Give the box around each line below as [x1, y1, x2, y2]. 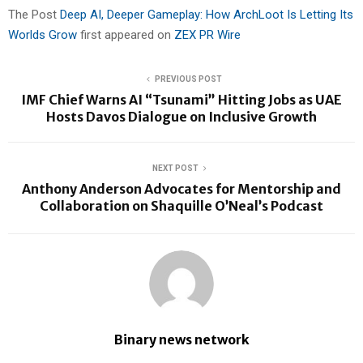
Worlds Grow [8, 27, 80, 42]
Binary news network [113, 331, 250, 348]
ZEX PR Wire [174, 27, 241, 42]
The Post [8, 6, 60, 22]
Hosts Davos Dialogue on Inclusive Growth [46, 108, 317, 125]
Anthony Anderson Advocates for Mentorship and [22, 180, 341, 197]
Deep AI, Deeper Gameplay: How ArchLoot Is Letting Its [60, 6, 353, 22]
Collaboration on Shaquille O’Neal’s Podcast [40, 197, 323, 214]
